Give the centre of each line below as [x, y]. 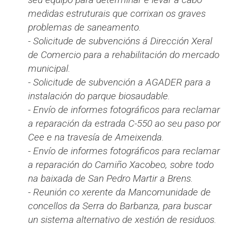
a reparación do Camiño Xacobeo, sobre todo [121, 165]
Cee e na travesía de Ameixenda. [96, 137]
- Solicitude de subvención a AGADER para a [119, 82]
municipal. [49, 69]
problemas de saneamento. [84, 27]
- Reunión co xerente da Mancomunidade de [119, 192]
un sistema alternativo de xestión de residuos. [122, 220]
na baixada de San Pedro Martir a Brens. [110, 179]
